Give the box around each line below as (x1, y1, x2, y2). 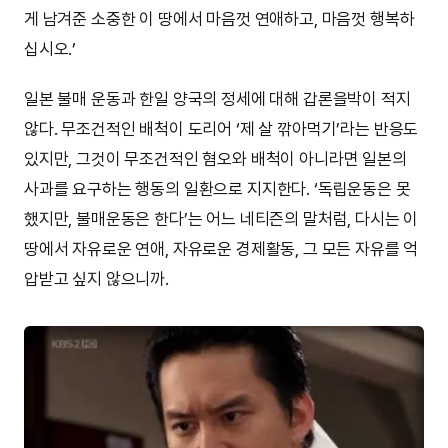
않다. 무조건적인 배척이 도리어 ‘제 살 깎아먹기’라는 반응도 (24, 118, 419, 139)
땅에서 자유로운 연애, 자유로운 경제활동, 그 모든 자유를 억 (24, 238, 419, 259)
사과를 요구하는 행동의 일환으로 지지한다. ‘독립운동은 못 (24, 178, 411, 199)
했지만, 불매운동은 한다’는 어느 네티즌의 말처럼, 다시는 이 (24, 208, 419, 229)
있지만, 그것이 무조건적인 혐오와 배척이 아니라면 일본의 (24, 148, 407, 169)
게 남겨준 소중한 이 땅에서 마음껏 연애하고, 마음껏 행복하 (24, 8, 415, 29)
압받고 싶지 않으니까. (24, 268, 169, 289)
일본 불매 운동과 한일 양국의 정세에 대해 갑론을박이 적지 (24, 88, 411, 109)
